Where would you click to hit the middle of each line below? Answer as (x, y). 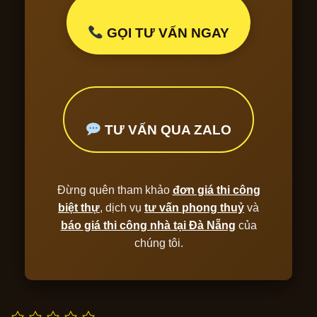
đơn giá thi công (216, 190)
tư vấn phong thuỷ (194, 208)
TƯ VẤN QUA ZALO (166, 130)
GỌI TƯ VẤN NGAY (166, 33)
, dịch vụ (122, 208)
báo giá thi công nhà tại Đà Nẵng (148, 226)
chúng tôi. (158, 243)
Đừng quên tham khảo (115, 190)
